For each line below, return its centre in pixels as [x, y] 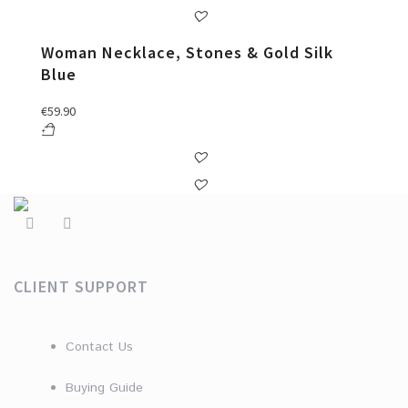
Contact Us [99, 347]
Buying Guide [104, 388]
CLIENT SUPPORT [81, 287]
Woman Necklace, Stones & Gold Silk [187, 53]
